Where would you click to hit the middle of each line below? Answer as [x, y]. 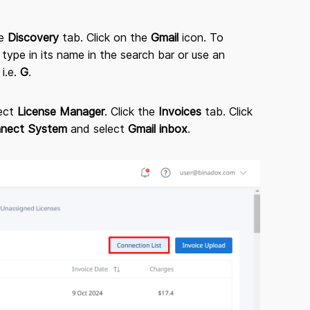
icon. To [203, 37]
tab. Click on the [107, 37]
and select [98, 129]
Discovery [35, 37]
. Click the [131, 111]
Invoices [180, 111]
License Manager [61, 111]
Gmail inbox [158, 129]
